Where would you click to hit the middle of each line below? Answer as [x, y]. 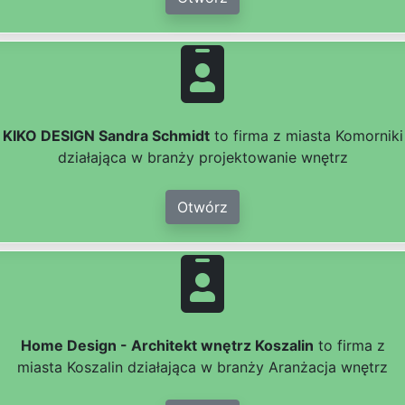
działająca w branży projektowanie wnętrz [202, 158]
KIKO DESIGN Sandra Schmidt [106, 136]
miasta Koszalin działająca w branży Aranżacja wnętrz [202, 367]
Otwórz [202, 207]
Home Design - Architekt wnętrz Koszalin [167, 346]
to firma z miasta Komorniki [306, 136]
